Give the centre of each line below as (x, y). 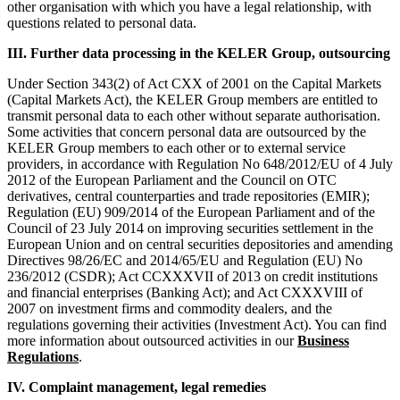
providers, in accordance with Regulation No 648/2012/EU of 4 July (200, 164)
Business (323, 341)
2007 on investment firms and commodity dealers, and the (170, 309)
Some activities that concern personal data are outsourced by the (187, 132)
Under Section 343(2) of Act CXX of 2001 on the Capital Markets (194, 84)
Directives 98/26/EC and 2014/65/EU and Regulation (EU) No (185, 261)
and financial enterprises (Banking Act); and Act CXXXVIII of (185, 293)
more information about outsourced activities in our (152, 341)
